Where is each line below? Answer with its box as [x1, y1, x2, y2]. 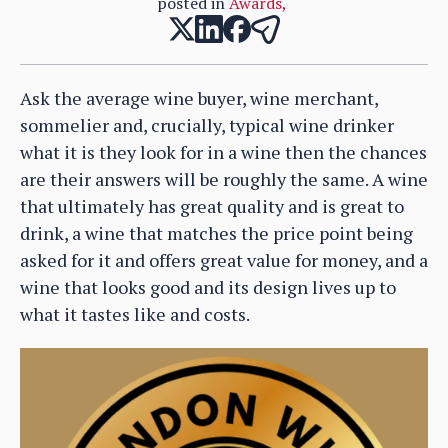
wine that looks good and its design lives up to [20, 274, 396, 299]
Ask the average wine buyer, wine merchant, [20, 85, 378, 110]
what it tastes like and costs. [20, 301, 250, 326]
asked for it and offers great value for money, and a [20, 247, 428, 272]
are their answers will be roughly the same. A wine [20, 166, 428, 191]
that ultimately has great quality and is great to [20, 193, 404, 218]
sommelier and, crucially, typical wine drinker [20, 112, 394, 137]
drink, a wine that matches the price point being [20, 220, 413, 245]
